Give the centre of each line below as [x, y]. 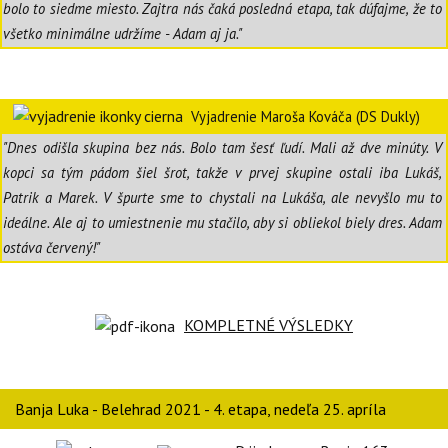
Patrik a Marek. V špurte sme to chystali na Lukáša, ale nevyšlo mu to [222, 197]
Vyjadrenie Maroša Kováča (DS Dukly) [305, 116]
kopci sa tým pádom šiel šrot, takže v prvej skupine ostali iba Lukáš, [222, 172]
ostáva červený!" [51, 247]
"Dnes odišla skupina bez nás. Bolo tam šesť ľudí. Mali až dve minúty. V [222, 147]
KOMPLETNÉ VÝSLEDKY [268, 324]
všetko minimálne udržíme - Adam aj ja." [122, 33]
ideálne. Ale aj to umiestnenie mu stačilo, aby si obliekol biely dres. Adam [222, 222]
